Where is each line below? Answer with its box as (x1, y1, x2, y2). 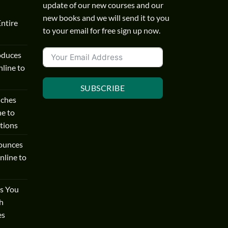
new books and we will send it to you (42, 12, 169, 22)
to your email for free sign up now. (42, 25, 160, 35)
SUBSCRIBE (80, 83, 125, 93)
